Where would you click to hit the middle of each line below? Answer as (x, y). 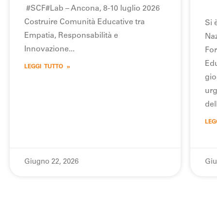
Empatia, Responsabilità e (71, 36)
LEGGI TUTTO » (47, 67)
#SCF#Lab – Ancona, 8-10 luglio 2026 (92, 8)
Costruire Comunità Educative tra (85, 22)
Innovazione (46, 49)
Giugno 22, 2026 (51, 162)
